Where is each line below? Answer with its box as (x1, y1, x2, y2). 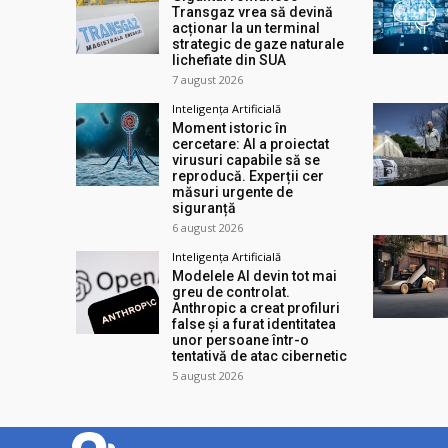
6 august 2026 (172, 219, 244, 235)
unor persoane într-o (172, 331, 310, 348)
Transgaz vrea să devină (172, 3, 334, 20)
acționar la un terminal (172, 19, 321, 36)
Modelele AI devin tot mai (172, 267, 338, 284)
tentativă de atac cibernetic (172, 347, 348, 364)
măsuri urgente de (172, 183, 294, 200)
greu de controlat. (172, 283, 291, 300)
